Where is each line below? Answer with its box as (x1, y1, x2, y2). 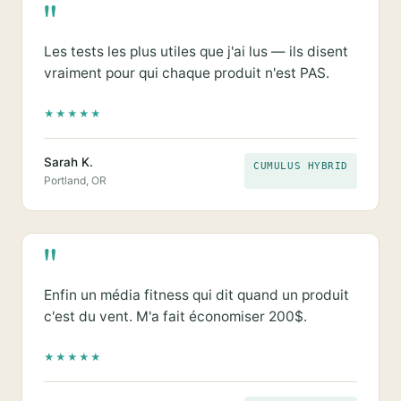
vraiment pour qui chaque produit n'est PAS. (44, 64, 329, 81)
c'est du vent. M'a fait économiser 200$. (44, 308, 307, 325)
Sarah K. (44, 155, 93, 169)
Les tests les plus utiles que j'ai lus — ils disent (44, 43, 348, 60)
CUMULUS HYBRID (253, 160, 348, 172)
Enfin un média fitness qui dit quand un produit (44, 286, 349, 303)
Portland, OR (44, 174, 107, 187)
